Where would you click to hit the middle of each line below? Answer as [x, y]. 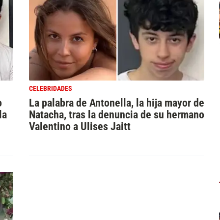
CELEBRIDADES [50, 88]
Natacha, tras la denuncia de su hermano [116, 114]
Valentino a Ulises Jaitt [80, 126]
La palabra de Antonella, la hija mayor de [116, 102]
